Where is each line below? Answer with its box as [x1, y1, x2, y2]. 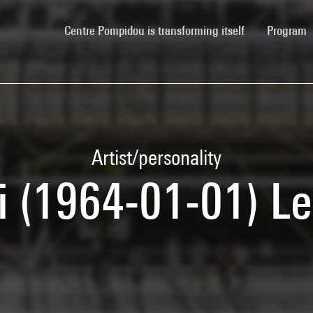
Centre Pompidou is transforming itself [64, 22, 245, 38]
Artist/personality [92, 145, 221, 169]
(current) [244, 22, 285, 37]
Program [267, 22, 310, 38]
